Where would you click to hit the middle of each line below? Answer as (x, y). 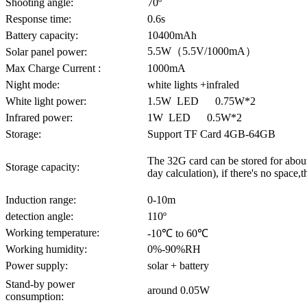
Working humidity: (46, 249)
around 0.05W (179, 290)
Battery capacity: (42, 35)
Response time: (38, 19)
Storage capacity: (42, 167)
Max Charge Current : (53, 68)
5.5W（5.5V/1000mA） (202, 51)
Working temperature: (52, 232)
